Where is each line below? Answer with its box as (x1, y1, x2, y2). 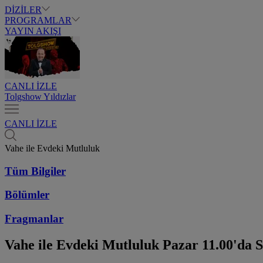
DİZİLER (5, 5, 42, 15)
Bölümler (5, 188, 49, 201)
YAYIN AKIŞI (5, 26, 61, 36)
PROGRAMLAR (5, 15, 72, 25)
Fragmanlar (5, 213, 63, 225)
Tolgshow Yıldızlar (5, 92, 76, 102)
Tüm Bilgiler (5, 164, 66, 177)
